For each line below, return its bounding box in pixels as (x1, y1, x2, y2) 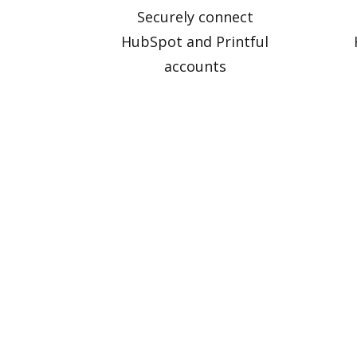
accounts (163, 56, 226, 76)
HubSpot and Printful (121, 31, 269, 51)
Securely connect (136, 6, 253, 26)
